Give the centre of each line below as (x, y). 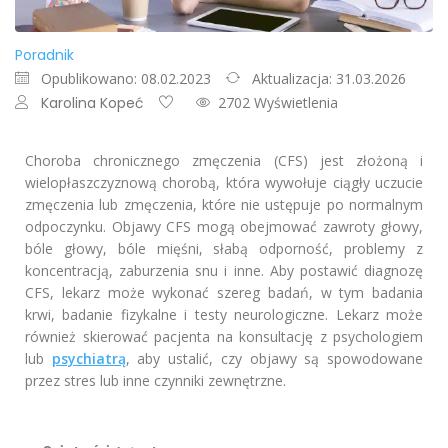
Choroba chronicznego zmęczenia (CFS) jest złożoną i (224, 161)
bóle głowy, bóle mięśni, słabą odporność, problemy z (224, 249)
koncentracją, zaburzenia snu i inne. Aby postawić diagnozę (224, 271)
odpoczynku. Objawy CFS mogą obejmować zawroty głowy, (224, 227)
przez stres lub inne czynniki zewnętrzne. (155, 381)
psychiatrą (88, 359)
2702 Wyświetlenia (278, 103)
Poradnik (44, 55)
